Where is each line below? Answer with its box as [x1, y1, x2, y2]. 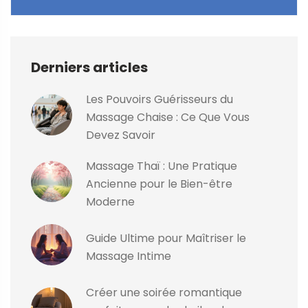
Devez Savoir [86, 127, 155, 144]
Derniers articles [31, 58, 148, 78]
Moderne [86, 194, 135, 210]
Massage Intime [86, 248, 171, 265]
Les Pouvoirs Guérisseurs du [86, 91, 233, 108]
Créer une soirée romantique [86, 285, 242, 301]
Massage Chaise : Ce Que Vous [86, 109, 250, 126]
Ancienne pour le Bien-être [86, 176, 232, 192]
